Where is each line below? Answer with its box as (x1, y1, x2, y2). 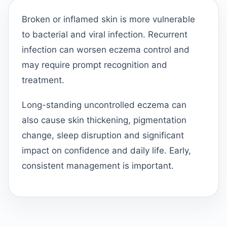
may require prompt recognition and (22, 59, 167, 70)
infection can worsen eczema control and (22, 44, 190, 55)
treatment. (22, 74, 64, 85)
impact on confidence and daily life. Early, (22, 145, 191, 156)
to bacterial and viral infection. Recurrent (22, 29, 187, 40)
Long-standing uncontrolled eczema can (22, 100, 186, 110)
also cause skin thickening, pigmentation (22, 115, 186, 126)
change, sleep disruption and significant (22, 130, 184, 141)
